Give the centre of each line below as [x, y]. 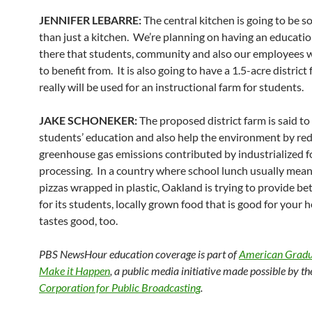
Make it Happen [75, 271]
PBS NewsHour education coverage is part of [139, 254]
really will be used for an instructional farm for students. [171, 87]
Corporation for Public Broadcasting [120, 287]
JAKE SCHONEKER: [89, 120]
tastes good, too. [78, 220]
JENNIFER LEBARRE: [91, 20]
